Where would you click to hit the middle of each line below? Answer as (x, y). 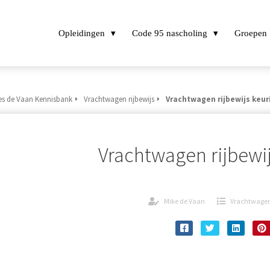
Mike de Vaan (184, 201)
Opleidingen (82, 33)
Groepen (251, 33)
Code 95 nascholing (170, 33)
